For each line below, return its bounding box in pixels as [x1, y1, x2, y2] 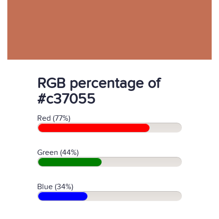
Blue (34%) [37, 182, 73, 192]
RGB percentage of [37, 75, 160, 92]
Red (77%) [37, 113, 70, 123]
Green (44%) [37, 148, 79, 157]
